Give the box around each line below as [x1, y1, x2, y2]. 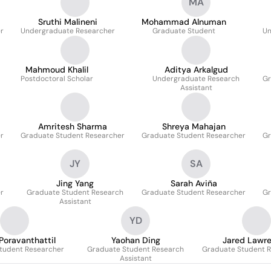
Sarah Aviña [170, 178, 217, 189]
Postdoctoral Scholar [21, 74, 93, 83]
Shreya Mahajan [162, 121, 226, 132]
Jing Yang [56, 178, 94, 189]
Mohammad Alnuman [142, 16, 226, 27]
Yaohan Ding [111, 235, 160, 246]
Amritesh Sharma [38, 121, 107, 132]
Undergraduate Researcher [21, 26, 115, 36]
